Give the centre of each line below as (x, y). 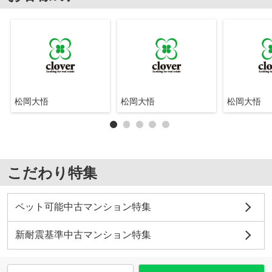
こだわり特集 (52, 172)
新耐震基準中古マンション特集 (83, 235)
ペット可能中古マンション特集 (83, 207)
